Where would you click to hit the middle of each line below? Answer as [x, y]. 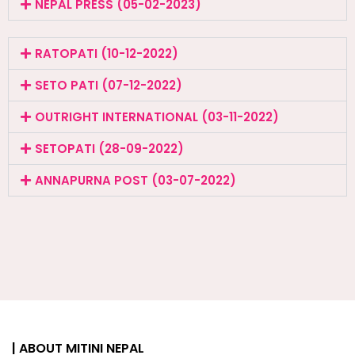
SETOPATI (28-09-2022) [109, 149]
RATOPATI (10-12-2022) [107, 54]
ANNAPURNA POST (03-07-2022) [136, 181]
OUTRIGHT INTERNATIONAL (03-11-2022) [157, 117]
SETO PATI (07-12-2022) [109, 86]
